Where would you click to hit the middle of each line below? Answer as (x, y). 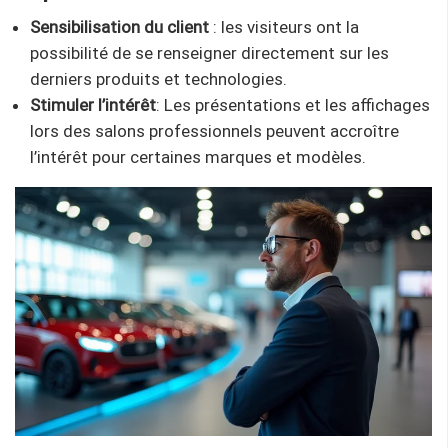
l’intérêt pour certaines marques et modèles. (198, 157)
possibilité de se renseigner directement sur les (209, 53)
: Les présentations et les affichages (293, 105)
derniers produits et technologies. (158, 79)
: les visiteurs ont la (284, 27)
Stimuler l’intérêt (93, 105)
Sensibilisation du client (119, 27)
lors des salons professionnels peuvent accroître (214, 131)
